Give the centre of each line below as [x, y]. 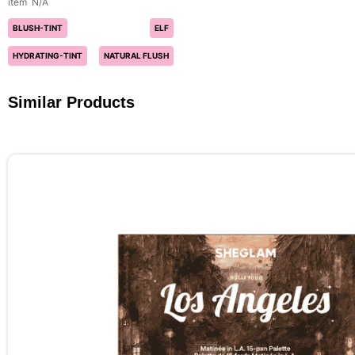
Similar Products [71, 102]
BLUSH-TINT [38, 27]
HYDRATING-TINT [48, 55]
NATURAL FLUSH [136, 55]
